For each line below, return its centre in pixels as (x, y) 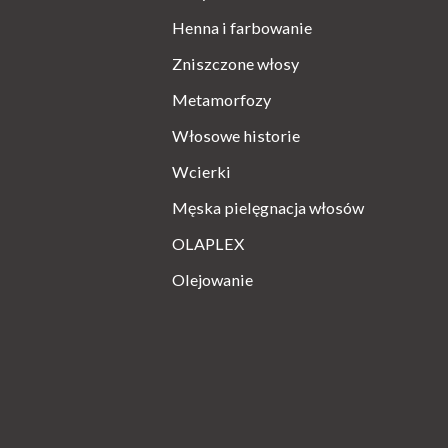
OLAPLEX (208, 243)
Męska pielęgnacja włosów (268, 207)
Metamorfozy (221, 99)
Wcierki (201, 171)
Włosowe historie (236, 135)
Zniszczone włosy (235, 63)
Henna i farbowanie (242, 27)
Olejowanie (212, 279)
